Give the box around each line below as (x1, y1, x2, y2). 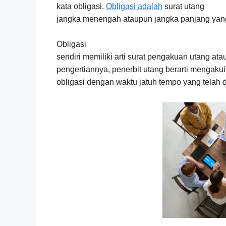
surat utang (162, 2, 204, 11)
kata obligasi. (56, 2, 106, 11)
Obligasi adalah (106, 2, 162, 11)
